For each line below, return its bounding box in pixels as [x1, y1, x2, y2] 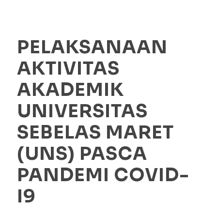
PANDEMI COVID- [17, 164, 189, 187]
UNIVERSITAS [17, 100, 148, 123]
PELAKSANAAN [17, 36, 168, 59]
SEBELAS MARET [17, 121, 174, 144]
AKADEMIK [17, 78, 124, 102]
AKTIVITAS [17, 57, 120, 80]
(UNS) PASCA [17, 142, 147, 166]
